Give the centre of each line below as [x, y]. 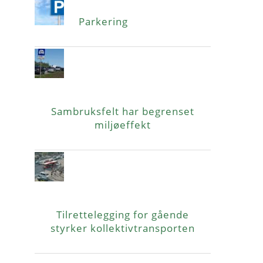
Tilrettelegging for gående [123, 214]
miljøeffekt [123, 124]
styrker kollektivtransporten [123, 228]
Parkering [103, 21]
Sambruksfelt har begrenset [123, 111]
